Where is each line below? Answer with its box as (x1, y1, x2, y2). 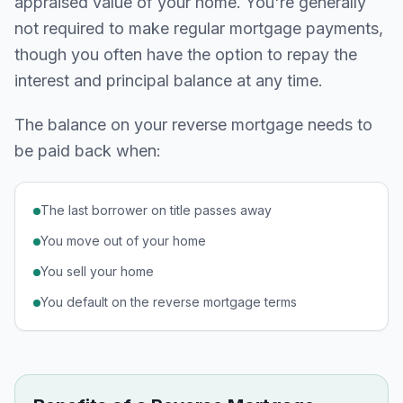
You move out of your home (40, 233, 206, 248)
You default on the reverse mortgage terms (40, 294, 297, 309)
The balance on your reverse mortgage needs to (14, 115, 372, 134)
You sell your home (40, 264, 154, 279)
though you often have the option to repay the (14, 45, 357, 64)
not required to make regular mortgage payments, (14, 19, 383, 38)
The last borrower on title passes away (40, 202, 272, 218)
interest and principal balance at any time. (14, 71, 323, 90)
